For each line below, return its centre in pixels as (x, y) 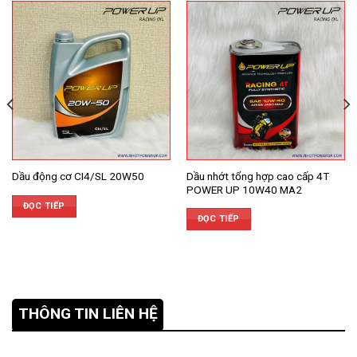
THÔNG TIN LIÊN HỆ (88, 314)
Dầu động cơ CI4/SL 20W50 (78, 177)
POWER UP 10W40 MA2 (244, 189)
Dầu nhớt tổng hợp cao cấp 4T (257, 176)
